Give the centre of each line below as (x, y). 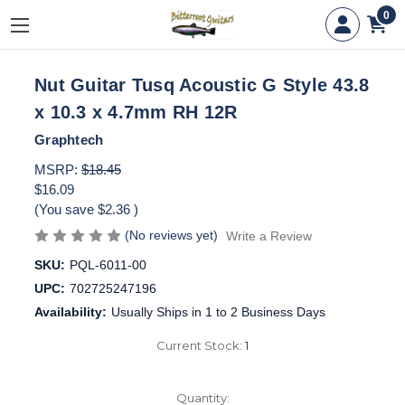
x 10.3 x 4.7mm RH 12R (136, 113)
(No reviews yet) (171, 235)
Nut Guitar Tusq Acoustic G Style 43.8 (202, 85)
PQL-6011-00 (108, 264)
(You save (64, 209)
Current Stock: (201, 345)
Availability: (71, 311)
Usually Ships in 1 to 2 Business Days (218, 311)
